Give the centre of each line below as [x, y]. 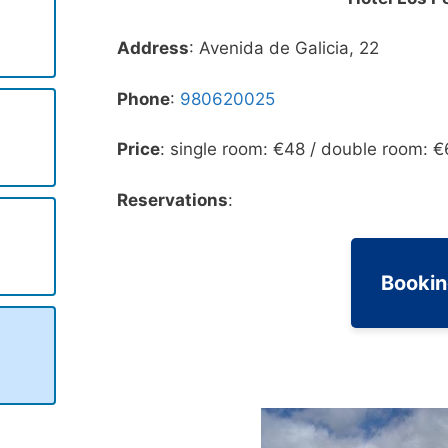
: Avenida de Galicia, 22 [284, 48]
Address [153, 48]
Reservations [173, 199]
